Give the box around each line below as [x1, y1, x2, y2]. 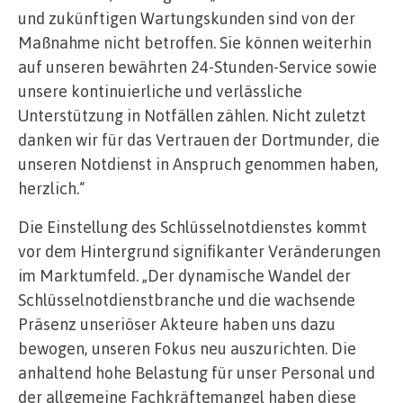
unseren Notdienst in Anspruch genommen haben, [18, 153, 379, 174]
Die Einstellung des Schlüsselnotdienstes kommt [18, 216, 367, 237]
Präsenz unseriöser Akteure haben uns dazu [18, 313, 336, 334]
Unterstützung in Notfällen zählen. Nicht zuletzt [18, 104, 366, 125]
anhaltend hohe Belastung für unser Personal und [18, 362, 375, 382]
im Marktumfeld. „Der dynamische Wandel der [18, 264, 351, 285]
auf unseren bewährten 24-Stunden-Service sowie [18, 56, 377, 76]
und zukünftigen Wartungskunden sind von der [18, 7, 355, 28]
